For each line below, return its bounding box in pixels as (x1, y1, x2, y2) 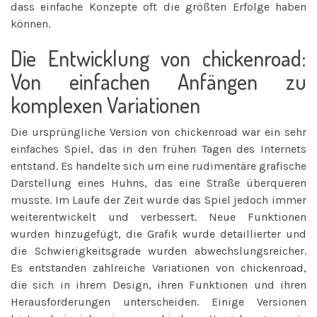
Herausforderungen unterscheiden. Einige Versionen (11, 294, 306, 309)
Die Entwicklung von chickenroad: (11, 44, 306, 71)
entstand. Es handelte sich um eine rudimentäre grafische (11, 158, 306, 173)
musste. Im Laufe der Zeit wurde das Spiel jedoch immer (11, 192, 306, 207)
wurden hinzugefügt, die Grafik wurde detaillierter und (11, 226, 306, 241)
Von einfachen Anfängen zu (11, 67, 306, 95)
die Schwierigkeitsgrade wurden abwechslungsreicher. (11, 243, 306, 258)
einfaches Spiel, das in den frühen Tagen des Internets (11, 142, 306, 156)
